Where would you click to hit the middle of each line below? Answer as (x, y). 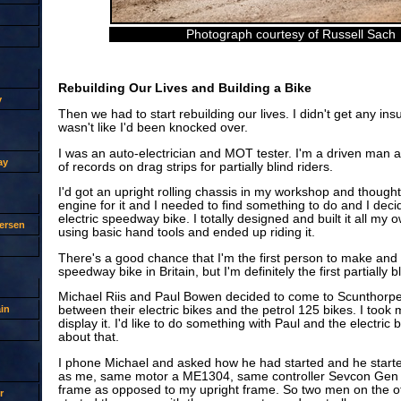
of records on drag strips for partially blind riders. (195, 166)
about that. (88, 337)
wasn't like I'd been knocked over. (153, 128)
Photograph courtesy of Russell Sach (291, 35)
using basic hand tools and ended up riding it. (186, 233)
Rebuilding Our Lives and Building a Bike (184, 89)
